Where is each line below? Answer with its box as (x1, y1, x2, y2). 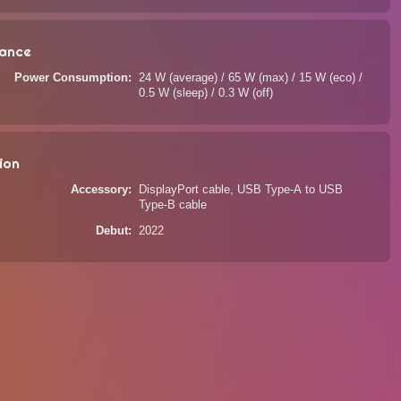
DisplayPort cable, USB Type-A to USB (139, 183, 344, 196)
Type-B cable (139, 199, 208, 211)
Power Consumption (14, 72, 129, 84)
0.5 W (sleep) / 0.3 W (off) (139, 87, 274, 99)
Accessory (71, 183, 129, 196)
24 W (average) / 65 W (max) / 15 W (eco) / (139, 72, 363, 84)
